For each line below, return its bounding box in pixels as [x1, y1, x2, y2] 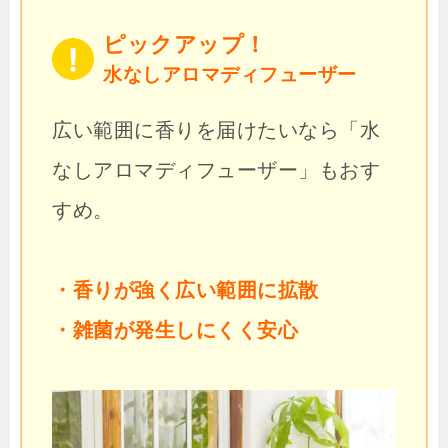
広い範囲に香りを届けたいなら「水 [52, 119, 380, 142]
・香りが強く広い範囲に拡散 [52, 279, 319, 302]
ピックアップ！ [103, 31, 267, 57]
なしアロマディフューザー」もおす [52, 159, 380, 182]
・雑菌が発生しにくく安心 [52, 319, 298, 342]
